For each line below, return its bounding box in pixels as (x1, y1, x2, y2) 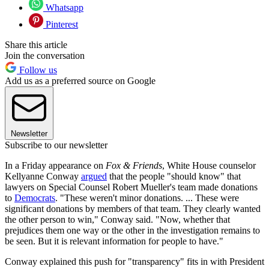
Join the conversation (5, 50, 85, 61)
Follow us (17, 65, 57, 76)
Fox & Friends (106, 160, 162, 171)
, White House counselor (162, 160, 256, 171)
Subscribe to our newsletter (5, 140, 107, 151)
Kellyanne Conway (5, 171, 81, 182)
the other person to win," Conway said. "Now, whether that (5, 214, 230, 225)
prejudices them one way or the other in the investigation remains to (5, 225, 260, 236)
